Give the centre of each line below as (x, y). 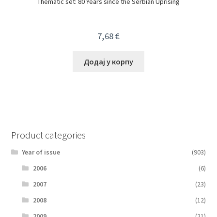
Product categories (48, 135)
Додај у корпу (108, 61)
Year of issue (41, 152)
